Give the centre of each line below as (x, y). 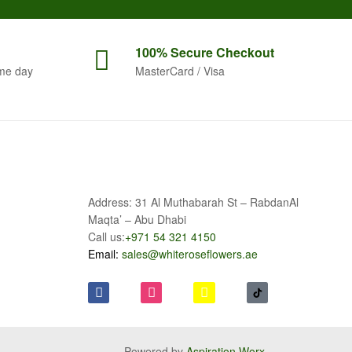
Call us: (106, 237)
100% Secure (176, 53)
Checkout (245, 53)
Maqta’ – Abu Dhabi (137, 220)
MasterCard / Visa (180, 71)
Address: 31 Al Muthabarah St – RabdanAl (193, 202)
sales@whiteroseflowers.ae (190, 254)
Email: (105, 254)
